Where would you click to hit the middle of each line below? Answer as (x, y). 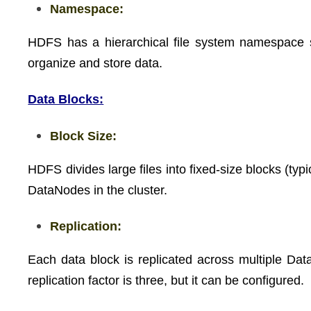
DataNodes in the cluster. (98, 190)
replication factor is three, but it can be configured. (166, 280)
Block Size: (84, 136)
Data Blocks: (66, 99)
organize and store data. (95, 63)
